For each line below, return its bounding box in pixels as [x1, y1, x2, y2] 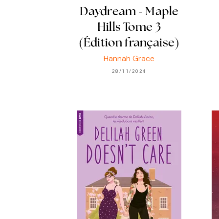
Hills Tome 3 [97, 22, 161, 34]
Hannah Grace [104, 53, 154, 64]
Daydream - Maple [79, 6, 179, 19]
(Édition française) [78, 38, 180, 50]
